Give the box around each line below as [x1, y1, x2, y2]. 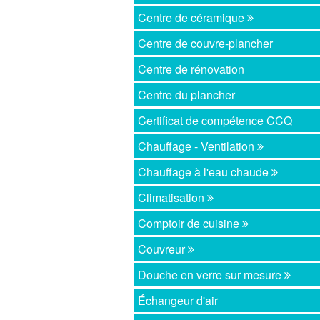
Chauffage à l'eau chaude [138, 164, 272, 181]
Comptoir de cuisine [138, 215, 243, 232]
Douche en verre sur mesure [138, 266, 285, 284]
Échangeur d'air [138, 292, 219, 309]
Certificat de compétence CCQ [138, 112, 293, 129]
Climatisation [138, 189, 208, 206]
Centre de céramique [138, 9, 248, 26]
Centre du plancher [138, 86, 236, 104]
